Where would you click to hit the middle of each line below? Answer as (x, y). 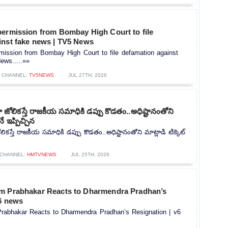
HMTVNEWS (41, 155)
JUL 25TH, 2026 (90, 155)
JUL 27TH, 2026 (88, 75)
